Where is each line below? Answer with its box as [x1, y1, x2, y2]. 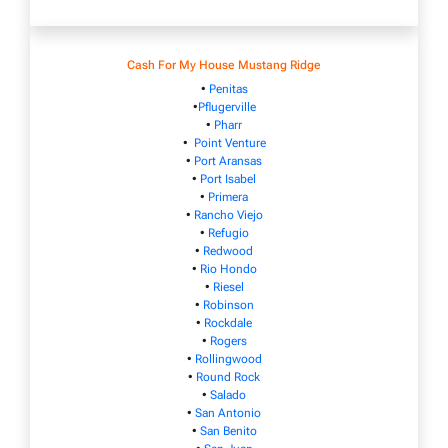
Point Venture [193, 135, 266, 150]
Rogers [209, 333, 247, 348]
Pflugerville [197, 99, 256, 114]
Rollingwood [194, 351, 262, 366]
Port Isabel [200, 171, 256, 186]
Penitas [208, 81, 248, 96]
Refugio [207, 225, 249, 240]
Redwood [203, 243, 253, 258]
